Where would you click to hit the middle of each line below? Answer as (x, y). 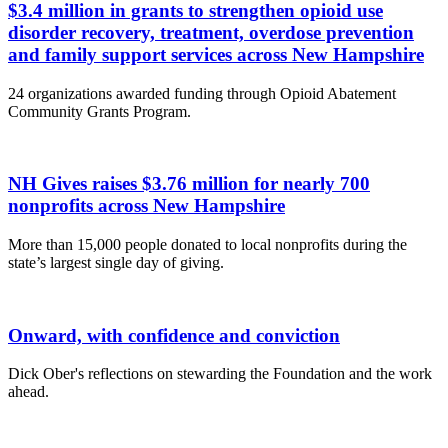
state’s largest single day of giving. (116, 263)
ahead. (28, 392)
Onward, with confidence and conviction (174, 335)
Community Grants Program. (99, 111)
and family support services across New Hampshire (216, 54)
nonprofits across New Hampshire (146, 206)
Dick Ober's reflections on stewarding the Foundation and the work (220, 374)
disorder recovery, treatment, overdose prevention (211, 32)
